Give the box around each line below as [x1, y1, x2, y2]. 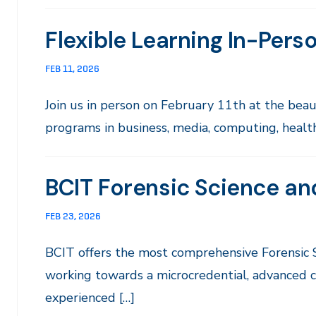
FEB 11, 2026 [45, 63, 99, 74]
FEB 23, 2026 [45, 210, 101, 221]
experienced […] [45, 289, 135, 306]
